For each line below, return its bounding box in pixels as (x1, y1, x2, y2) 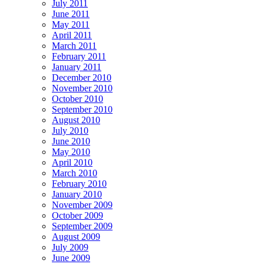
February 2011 (52, 51, 106, 61)
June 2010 (52, 136, 90, 146)
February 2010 (52, 178, 107, 189)
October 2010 (52, 93, 103, 104)
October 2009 (52, 210, 103, 220)
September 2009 (52, 220, 113, 231)
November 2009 (52, 199, 113, 210)
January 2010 (52, 189, 102, 199)
